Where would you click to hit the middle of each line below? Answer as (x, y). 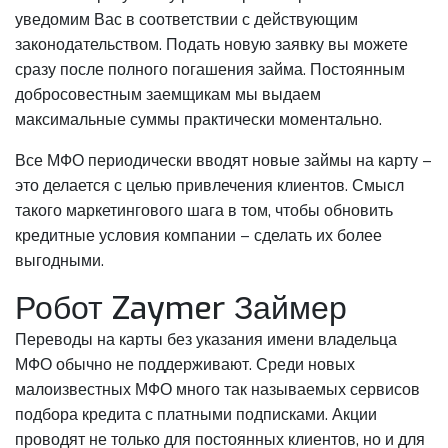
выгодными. (59, 260)
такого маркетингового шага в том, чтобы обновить (204, 210)
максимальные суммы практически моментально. (198, 119)
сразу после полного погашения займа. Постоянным (210, 69)
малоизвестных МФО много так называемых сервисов (217, 389)
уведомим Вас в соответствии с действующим (186, 19)
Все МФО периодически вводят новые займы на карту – (223, 160)
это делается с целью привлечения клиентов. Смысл (209, 185)
